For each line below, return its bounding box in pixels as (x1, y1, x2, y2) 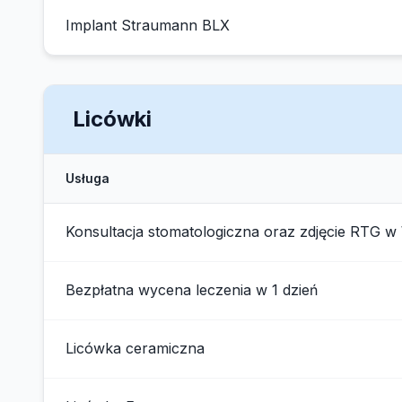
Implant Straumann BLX (66, 16, 230, 34)
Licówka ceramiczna (66, 339, 205, 357)
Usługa (66, 170, 109, 186)
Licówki (73, 106, 152, 132)
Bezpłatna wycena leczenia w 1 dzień (66, 281, 318, 299)
